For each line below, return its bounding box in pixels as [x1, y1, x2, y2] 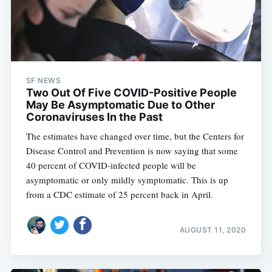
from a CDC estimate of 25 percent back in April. [25, 188, 213, 200]
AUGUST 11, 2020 [179, 225, 246, 235]
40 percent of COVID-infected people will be [25, 158, 196, 171]
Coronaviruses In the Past [25, 110, 163, 123]
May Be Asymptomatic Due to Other [25, 98, 215, 111]
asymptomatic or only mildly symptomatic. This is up [25, 173, 228, 186]
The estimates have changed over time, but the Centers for [25, 129, 244, 142]
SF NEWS [25, 75, 61, 85]
